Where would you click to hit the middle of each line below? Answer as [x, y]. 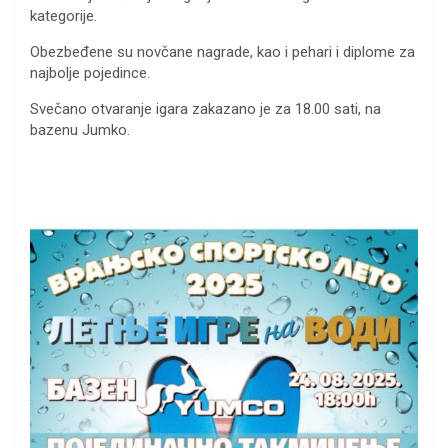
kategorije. [67, 15]
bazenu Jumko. [80, 129]
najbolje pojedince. [90, 72]
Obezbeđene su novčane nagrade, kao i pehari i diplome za [222, 51]
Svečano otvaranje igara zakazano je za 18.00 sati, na [205, 108]
